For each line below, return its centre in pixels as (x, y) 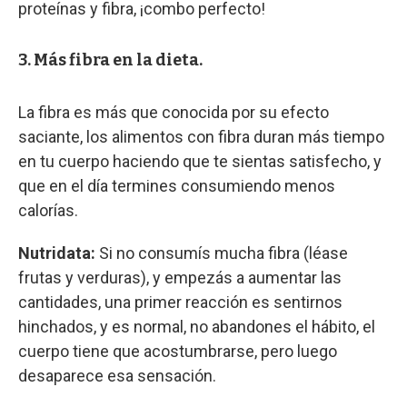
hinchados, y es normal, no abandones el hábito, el (197, 326)
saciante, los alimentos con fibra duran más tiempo (201, 136)
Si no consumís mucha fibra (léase (222, 253)
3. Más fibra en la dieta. (110, 60)
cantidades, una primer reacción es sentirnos (180, 302)
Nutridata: (57, 253)
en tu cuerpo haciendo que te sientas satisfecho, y (200, 161)
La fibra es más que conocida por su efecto (174, 112)
